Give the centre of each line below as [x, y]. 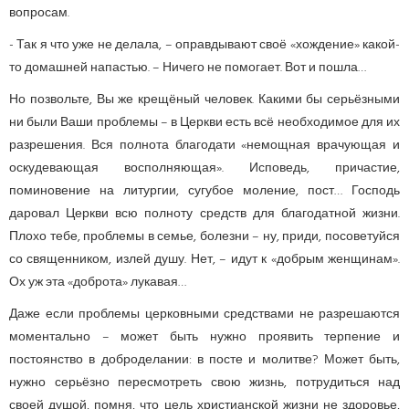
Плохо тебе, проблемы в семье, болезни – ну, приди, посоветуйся [204, 236]
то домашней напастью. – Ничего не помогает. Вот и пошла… [188, 68]
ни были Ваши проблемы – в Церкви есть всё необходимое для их [204, 122]
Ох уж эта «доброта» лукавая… [98, 282]
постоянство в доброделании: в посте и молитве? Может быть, [204, 360]
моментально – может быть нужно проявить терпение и [204, 337]
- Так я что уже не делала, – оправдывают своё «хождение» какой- [204, 45]
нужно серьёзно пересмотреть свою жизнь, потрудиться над [204, 383]
